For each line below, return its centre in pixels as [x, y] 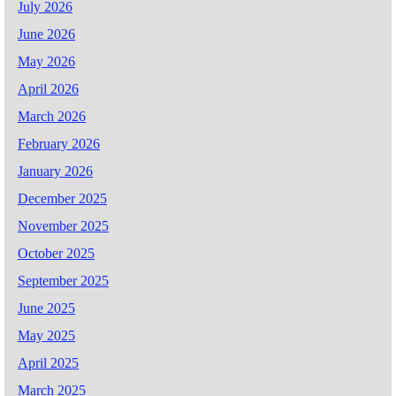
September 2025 [63, 280]
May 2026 [46, 61]
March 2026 [52, 116]
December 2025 [62, 198]
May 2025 [46, 335]
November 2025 [63, 225]
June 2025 [46, 308]
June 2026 [46, 34]
